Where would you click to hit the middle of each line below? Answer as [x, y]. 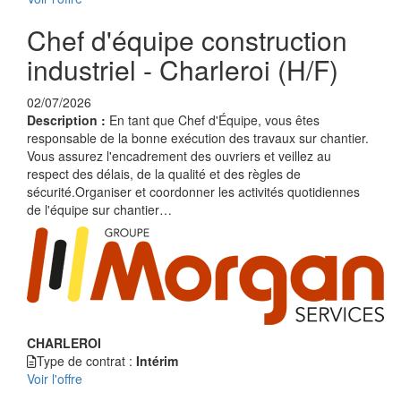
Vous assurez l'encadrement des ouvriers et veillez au [179, 156]
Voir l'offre [55, 379]
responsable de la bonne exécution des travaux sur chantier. [198, 138]
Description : [68, 120]
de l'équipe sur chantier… [99, 209]
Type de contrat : [86, 361]
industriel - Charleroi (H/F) [183, 69]
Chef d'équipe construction [187, 40]
